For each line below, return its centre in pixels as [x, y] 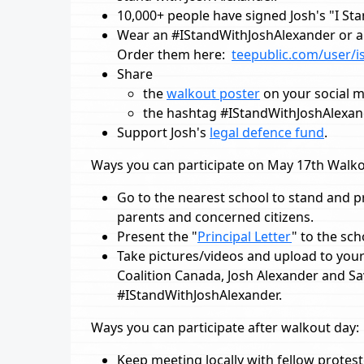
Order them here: [174, 54]
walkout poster [213, 93]
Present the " [157, 236]
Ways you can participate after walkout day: [225, 327]
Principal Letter [245, 236]
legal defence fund [267, 132]
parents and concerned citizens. [215, 217]
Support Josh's [163, 132]
